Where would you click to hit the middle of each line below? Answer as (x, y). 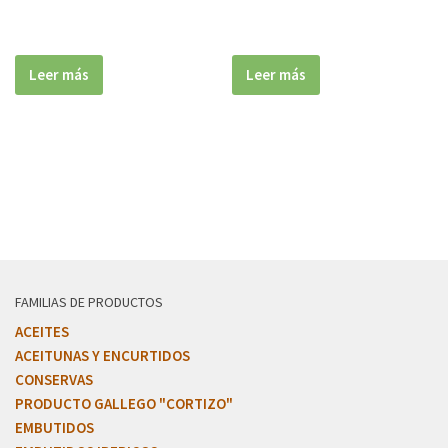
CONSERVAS (54, 379)
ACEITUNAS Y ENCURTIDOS (102, 355)
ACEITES (42, 331)
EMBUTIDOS (54, 427)
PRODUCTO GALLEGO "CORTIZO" (124, 403)
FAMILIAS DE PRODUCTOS (89, 301)
